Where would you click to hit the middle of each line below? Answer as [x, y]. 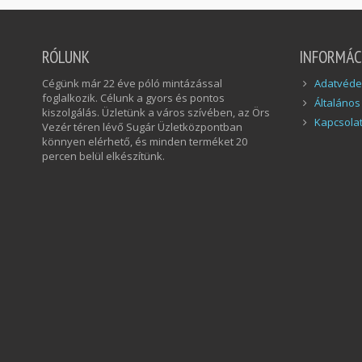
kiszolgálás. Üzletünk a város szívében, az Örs [156, 113]
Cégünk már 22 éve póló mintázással [132, 84]
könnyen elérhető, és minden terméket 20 [145, 142]
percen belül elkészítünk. [103, 156]
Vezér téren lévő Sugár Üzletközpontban [142, 127]
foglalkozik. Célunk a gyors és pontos [133, 98]
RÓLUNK [66, 57]
